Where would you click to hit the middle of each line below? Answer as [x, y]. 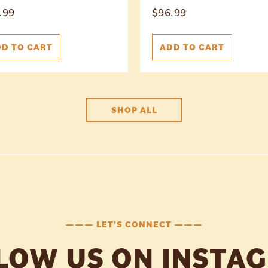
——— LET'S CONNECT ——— [134, 224]
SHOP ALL [134, 109]
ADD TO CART [192, 47]
